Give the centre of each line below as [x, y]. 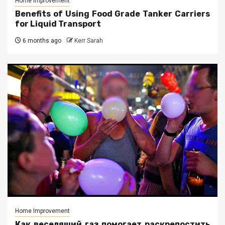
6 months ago [41, 41]
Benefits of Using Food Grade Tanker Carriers [113, 14]
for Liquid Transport [58, 24]
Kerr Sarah [89, 41]
